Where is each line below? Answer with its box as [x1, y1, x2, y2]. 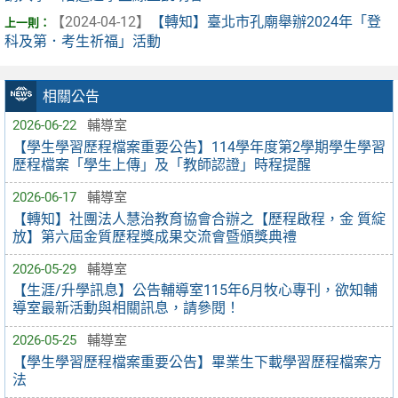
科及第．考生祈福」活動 [4, 33, 161, 51]
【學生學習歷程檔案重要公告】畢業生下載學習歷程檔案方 [12, 353, 382, 370]
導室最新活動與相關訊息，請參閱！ [12, 299, 240, 317]
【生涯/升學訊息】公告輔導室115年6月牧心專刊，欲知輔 [12, 282, 378, 299]
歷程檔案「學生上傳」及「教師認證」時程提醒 [12, 155, 311, 173]
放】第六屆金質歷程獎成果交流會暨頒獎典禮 [12, 227, 297, 245]
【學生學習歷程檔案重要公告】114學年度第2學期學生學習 [12, 138, 386, 155]
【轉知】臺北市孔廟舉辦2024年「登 [150, 13, 381, 31]
